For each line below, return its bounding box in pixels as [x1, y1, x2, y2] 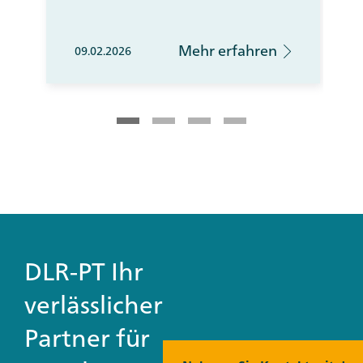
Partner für [24, 315, 150, 359]
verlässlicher [24, 282, 163, 326]
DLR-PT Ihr [24, 249, 143, 293]
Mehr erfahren [178, 36, 277, 63]
